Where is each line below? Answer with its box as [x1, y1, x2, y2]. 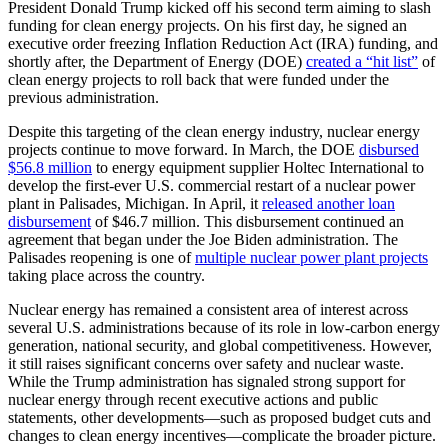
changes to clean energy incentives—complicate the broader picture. [8, 427, 440, 445]
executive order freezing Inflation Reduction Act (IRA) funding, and [8, 35, 438, 53]
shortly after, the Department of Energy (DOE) [8, 53, 306, 71]
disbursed [359, 141, 419, 159]
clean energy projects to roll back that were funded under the [8, 71, 389, 89]
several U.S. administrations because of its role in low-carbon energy [8, 319, 440, 337]
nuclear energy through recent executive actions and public [8, 391, 378, 409]
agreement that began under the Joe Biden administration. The [8, 231, 398, 249]
